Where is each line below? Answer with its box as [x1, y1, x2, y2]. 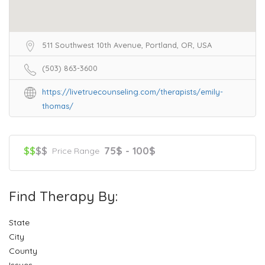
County [9, 245, 37, 256]
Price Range [52, 145, 99, 156]
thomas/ [42, 101, 73, 111]
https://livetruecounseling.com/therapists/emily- [42, 86, 223, 96]
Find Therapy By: [9, 187, 118, 205]
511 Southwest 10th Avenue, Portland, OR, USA [42, 40, 212, 50]
